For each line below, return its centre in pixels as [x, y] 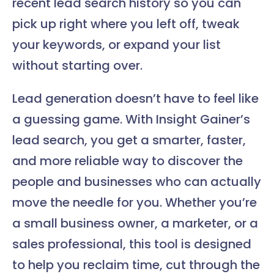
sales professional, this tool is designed [132, 244]
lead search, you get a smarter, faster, [129, 140]
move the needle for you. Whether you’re [135, 203]
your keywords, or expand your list [117, 45]
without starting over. [77, 66]
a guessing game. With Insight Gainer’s [131, 120]
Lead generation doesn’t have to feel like [135, 99]
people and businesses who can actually [137, 182]
